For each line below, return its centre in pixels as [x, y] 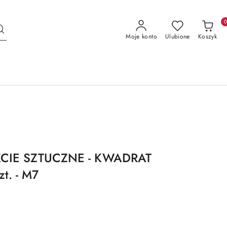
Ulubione [177, 36]
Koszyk [207, 36]
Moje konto [141, 36]
